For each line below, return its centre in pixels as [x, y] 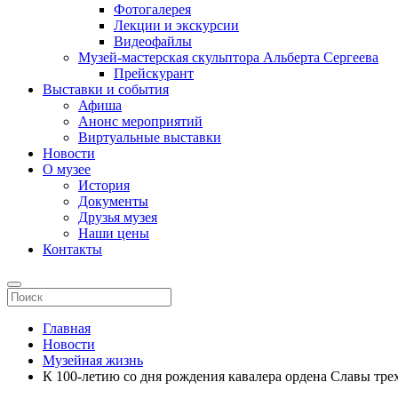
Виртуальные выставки [150, 137]
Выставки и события [106, 89]
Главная [67, 328]
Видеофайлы [153, 41]
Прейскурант [154, 73]
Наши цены [114, 233]
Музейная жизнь [93, 360]
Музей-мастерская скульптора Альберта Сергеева [228, 57]
